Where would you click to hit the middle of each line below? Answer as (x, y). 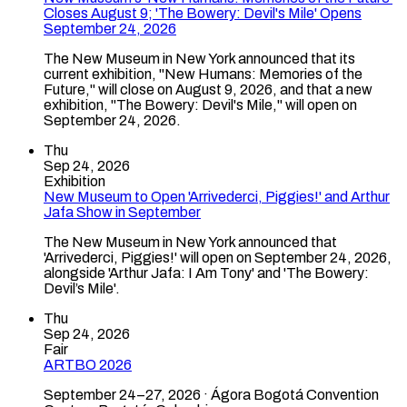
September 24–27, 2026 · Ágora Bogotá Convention (211, 395)
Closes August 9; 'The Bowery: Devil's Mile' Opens (203, 13)
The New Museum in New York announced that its (199, 59)
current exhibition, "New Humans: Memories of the (203, 74)
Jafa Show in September (122, 212)
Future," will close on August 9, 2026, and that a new (208, 89)
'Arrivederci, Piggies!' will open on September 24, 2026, (218, 258)
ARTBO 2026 (88, 365)
